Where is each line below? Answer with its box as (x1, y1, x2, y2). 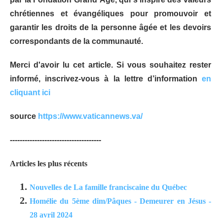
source (10, 111, 38, 120)
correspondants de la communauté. (10, 37, 143, 45)
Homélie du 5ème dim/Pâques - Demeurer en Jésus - (30, 196, 211, 205)
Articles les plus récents (10, 159, 87, 168)
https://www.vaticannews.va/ (38, 111, 143, 120)
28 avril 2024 (30, 210, 73, 219)
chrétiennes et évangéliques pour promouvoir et (10, 9, 211, 18)
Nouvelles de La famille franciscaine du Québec (30, 183, 187, 191)
